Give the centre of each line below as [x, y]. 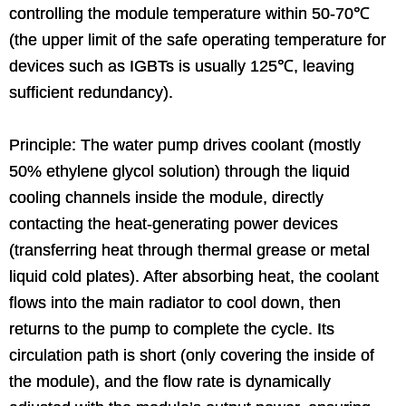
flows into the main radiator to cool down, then [175, 302]
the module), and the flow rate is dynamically [170, 381]
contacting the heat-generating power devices [174, 223]
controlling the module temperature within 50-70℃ [189, 13]
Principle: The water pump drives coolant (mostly [185, 145]
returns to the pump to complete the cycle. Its [172, 329]
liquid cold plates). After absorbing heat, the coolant [194, 276]
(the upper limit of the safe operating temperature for [198, 39]
